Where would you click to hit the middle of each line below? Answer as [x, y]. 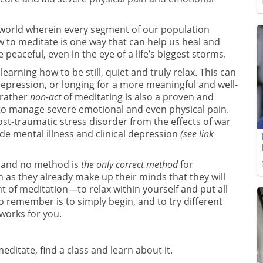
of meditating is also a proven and [137, 97]
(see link [197, 134]
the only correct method [129, 164]
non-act [45, 97]
